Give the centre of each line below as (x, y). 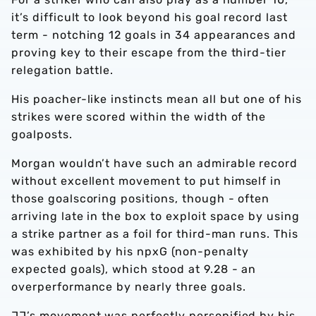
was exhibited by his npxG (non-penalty (130, 252)
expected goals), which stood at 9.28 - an (134, 269)
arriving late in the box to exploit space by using (156, 217)
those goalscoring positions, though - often (141, 199)
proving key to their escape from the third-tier (149, 53)
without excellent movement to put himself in (147, 181)
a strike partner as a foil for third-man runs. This (155, 234)
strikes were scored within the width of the (139, 117)
